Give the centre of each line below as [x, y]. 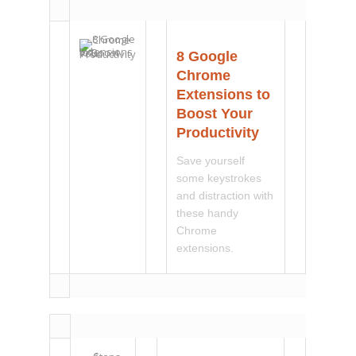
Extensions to [224, 95]
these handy [208, 213]
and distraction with [225, 196]
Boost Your [215, 114]
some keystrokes [219, 178]
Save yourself [211, 161]
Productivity [218, 133]
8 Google [207, 57]
